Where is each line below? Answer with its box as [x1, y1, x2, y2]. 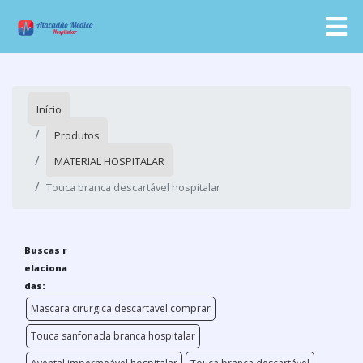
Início [36, 102, 62, 117]
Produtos [54, 128, 100, 143]
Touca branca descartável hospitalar [46, 180, 220, 194]
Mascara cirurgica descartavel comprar [31, 301, 211, 315]
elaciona [24, 262, 67, 274]
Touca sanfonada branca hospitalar [31, 329, 195, 343]
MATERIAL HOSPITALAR [54, 154, 164, 169]
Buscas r [24, 244, 67, 256]
